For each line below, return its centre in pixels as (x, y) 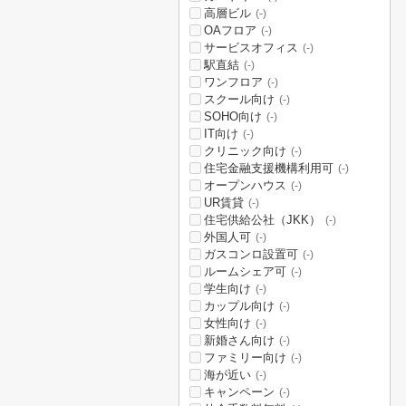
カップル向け (239, 306)
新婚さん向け (239, 340)
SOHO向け (233, 116)
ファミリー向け (245, 358)
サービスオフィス (251, 48)
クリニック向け (245, 151)
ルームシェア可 (245, 271)
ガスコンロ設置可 (251, 254)
